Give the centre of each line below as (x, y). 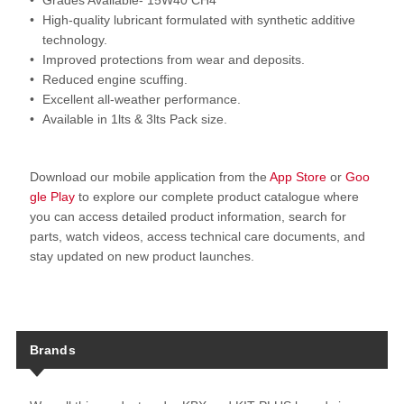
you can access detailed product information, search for (188, 217)
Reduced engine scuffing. (115, 80)
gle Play (52, 197)
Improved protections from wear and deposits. (173, 60)
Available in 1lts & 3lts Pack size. (134, 119)
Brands (53, 350)
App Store (298, 177)
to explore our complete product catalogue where (216, 197)
